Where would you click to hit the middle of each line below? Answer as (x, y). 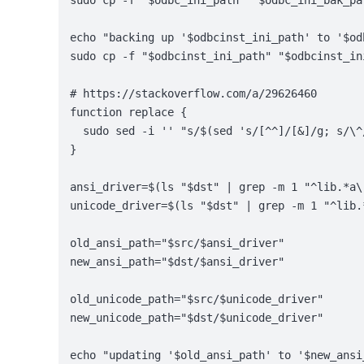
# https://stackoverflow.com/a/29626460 (194, 94)
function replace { (129, 113)
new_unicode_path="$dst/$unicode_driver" (197, 318)
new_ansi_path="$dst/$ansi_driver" (178, 262)
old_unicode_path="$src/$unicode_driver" (197, 299)
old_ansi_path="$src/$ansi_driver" (178, 243)
